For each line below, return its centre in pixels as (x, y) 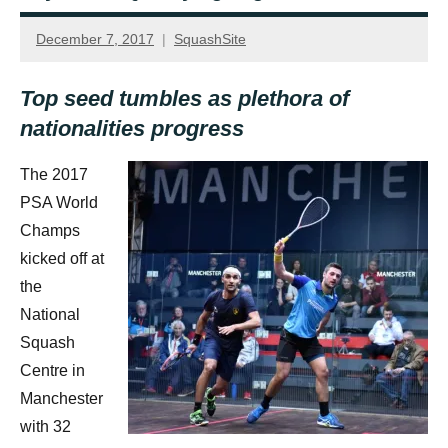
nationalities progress (132, 129)
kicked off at (62, 258)
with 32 (45, 426)
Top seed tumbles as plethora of (184, 99)
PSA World (59, 202)
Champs (50, 230)
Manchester (61, 398)
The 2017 (54, 174)
